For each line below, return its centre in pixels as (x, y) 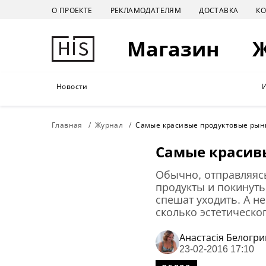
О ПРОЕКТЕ (72, 10)
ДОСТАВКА (219, 10)
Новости (72, 86)
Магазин (173, 49)
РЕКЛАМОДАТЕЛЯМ (146, 10)
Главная (67, 125)
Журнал (109, 125)
